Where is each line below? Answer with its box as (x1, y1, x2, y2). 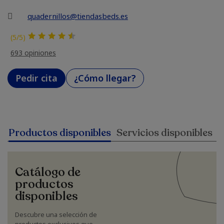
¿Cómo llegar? (74, 72, 136, 84)
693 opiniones (10, 48, 56, 57)
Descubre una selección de (15, 210, 97, 219)
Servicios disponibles (116, 126, 212, 139)
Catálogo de (15, 164, 80, 180)
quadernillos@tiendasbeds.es (27, 11, 128, 21)
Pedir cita (15, 72, 57, 84)
